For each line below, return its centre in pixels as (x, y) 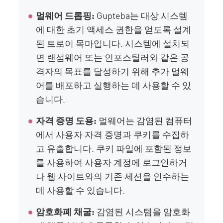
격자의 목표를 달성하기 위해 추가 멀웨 (113, 71)
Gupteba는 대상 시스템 (141, 15)
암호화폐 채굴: (65, 211)
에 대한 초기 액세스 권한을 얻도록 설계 (114, 29)
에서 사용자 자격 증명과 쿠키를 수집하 (113, 134)
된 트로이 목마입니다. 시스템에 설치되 (113, 43)
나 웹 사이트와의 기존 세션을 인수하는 (113, 176)
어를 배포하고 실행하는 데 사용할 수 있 (114, 85)
